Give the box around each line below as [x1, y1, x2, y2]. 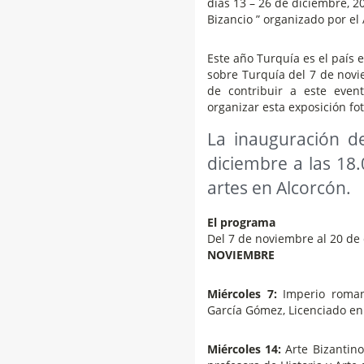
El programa [207, 214, 275, 230]
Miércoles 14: [207, 340, 282, 357]
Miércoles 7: [207, 285, 277, 301]
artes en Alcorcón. [207, 175, 351, 199]
